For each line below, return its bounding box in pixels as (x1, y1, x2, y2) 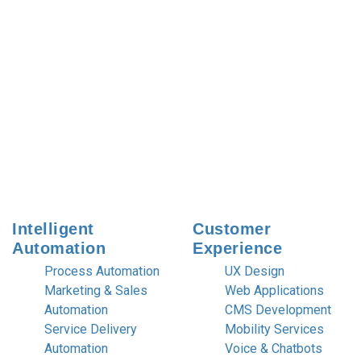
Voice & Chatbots (225, 340, 322, 356)
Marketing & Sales (44, 282, 147, 298)
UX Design (225, 263, 284, 279)
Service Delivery (44, 321, 137, 337)
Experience (193, 239, 282, 257)
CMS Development (225, 301, 331, 317)
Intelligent (12, 219, 94, 238)
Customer (193, 219, 271, 238)
